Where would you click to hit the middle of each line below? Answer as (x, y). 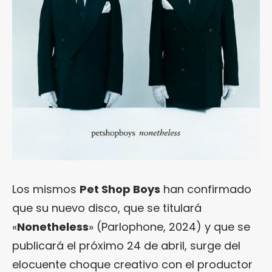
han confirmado (206, 189)
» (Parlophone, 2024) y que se (169, 226)
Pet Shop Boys (120, 189)
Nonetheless (53, 226)
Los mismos (46, 189)
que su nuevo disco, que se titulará (107, 208)
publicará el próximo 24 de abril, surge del (126, 245)
